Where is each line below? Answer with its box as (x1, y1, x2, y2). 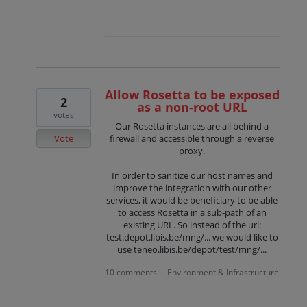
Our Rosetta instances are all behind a (115, 119, 269, 132)
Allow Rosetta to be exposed (104, 86, 280, 103)
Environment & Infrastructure (167, 267, 280, 279)
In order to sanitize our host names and (111, 169, 273, 182)
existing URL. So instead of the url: (123, 219, 261, 232)
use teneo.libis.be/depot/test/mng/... (117, 243, 267, 256)
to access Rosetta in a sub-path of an (117, 206, 267, 219)
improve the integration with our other (112, 182, 271, 195)
